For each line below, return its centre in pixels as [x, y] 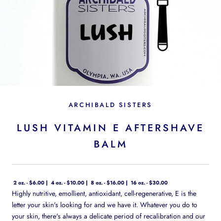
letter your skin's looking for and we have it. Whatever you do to [105, 204]
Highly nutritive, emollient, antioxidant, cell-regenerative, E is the [104, 193]
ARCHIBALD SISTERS [110, 105]
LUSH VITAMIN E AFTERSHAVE [110, 128]
